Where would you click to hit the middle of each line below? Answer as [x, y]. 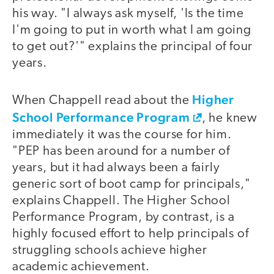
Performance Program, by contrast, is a [124, 217]
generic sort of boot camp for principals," [131, 184]
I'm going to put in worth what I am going [132, 31]
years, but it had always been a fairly [116, 168]
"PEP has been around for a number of [121, 151]
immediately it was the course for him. [122, 135]
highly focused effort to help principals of [131, 234]
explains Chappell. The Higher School [121, 201]
